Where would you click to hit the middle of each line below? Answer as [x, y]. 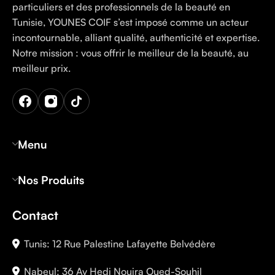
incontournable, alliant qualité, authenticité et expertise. [136, 38]
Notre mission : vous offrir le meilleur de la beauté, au [130, 53]
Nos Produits [51, 180]
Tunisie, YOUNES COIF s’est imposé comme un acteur [130, 22]
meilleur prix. [41, 68]
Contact [35, 215]
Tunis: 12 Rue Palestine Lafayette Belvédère [120, 244]
